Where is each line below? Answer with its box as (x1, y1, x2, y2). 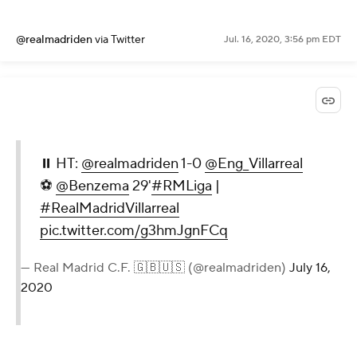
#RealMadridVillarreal (40, 199, 179, 218)
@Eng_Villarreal (205, 155, 303, 174)
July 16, (289, 260, 331, 277)
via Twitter (95, 33, 145, 48)
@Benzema (56, 177, 129, 196)
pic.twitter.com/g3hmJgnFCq (40, 222, 228, 241)
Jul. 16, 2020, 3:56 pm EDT (224, 33, 341, 46)
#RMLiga (151, 177, 212, 196)
